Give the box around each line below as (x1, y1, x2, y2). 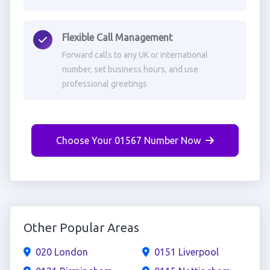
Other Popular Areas (23, 221, 139, 234)
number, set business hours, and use (61, 64, 198, 74)
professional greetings (61, 79, 147, 89)
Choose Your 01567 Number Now (56, 135, 201, 146)
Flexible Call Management (61, 32, 172, 43)
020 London (35, 246, 88, 257)
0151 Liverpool (154, 246, 219, 257)
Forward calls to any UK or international (61, 50, 208, 60)
